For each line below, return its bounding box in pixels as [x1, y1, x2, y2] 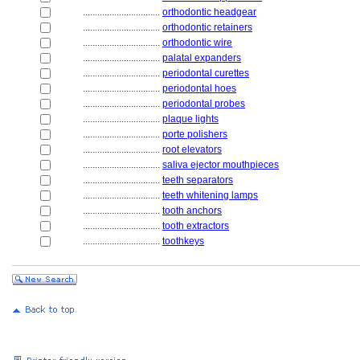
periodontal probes [162, 98, 245, 109]
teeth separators [162, 174, 233, 186]
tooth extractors [162, 220, 229, 231]
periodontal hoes [162, 83, 236, 94]
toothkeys [162, 235, 204, 247]
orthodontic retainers [162, 22, 252, 33]
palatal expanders [162, 52, 241, 63]
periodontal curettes [162, 67, 249, 79]
